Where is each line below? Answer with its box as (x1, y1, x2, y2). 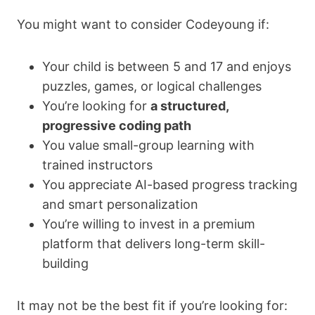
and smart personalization (42, 197, 198, 212)
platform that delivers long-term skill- (42, 236, 265, 252)
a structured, (150, 98, 229, 114)
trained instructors (42, 157, 153, 173)
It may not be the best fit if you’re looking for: (17, 298, 288, 314)
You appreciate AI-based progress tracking (42, 177, 297, 193)
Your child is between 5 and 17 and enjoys (42, 59, 291, 75)
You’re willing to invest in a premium (42, 217, 255, 232)
